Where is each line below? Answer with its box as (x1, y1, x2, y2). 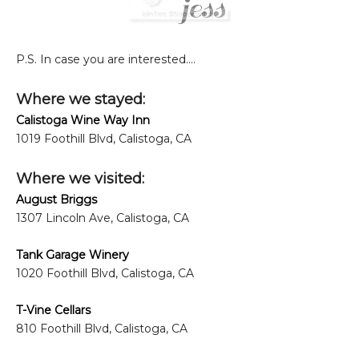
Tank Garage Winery (16, 247, 129, 262)
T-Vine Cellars (16, 302, 91, 317)
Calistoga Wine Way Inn (16, 112, 150, 127)
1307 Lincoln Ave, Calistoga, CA (16, 210, 189, 225)
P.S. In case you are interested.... (16, 51, 196, 67)
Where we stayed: (16, 90, 145, 108)
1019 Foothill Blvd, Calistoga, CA (16, 131, 192, 146)
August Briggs (16, 192, 97, 207)
